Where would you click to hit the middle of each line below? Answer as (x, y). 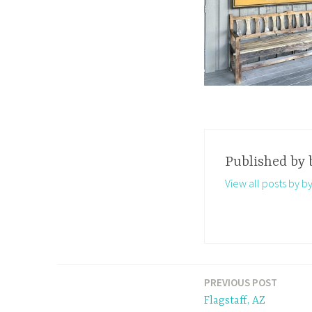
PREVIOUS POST (241, 283)
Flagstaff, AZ (235, 301)
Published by (266, 162)
